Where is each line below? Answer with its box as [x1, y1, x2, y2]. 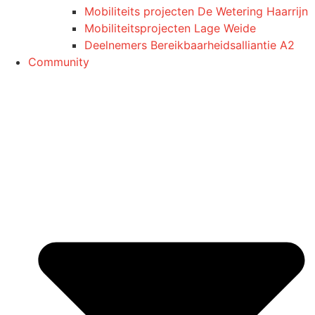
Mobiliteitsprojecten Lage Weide [84, 20, 256, 35]
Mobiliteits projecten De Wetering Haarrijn [84, 4, 308, 18]
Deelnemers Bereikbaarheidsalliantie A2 [84, 37, 295, 52]
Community [28, 54, 89, 69]
